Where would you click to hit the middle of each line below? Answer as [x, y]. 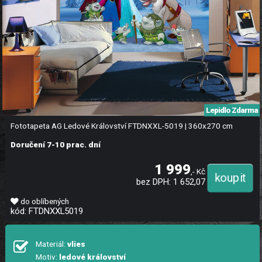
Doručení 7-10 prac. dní [55, 145]
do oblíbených [44, 201]
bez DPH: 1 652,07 [171, 182]
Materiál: [51, 244]
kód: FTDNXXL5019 [46, 211]
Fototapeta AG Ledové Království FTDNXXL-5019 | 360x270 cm [121, 126]
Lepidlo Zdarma [232, 111]
